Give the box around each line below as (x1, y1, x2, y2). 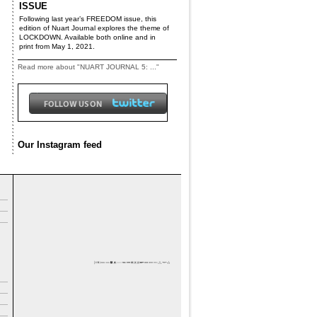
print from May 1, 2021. (19, 42, 95, 50)
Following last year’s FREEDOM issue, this (19, 15, 156, 23)
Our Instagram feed (18, 139, 102, 150)
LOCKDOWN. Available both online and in (19, 33, 156, 41)
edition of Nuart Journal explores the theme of (19, 24, 169, 32)
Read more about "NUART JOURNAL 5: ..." (18, 63, 159, 71)
